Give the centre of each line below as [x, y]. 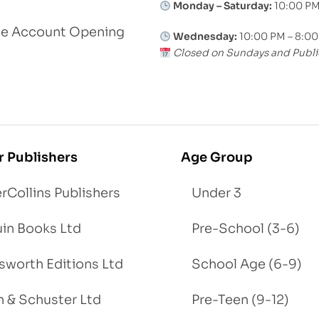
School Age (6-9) [247, 264]
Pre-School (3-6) [246, 228]
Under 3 [216, 193]
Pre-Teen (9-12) [240, 299]
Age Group [217, 157]
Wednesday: [205, 37]
